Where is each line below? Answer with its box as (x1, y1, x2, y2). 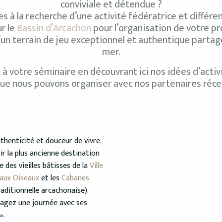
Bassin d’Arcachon (16, 20, 91, 37)
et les (39, 171, 61, 185)
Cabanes (61, 171, 89, 185)
